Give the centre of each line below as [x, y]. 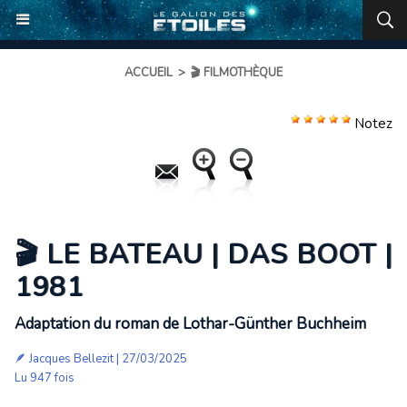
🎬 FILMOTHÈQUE [237, 73]
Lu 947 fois [45, 378]
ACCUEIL [149, 73]
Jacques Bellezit [71, 359]
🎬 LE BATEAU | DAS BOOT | [203, 255]
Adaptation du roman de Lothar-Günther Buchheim [190, 324]
